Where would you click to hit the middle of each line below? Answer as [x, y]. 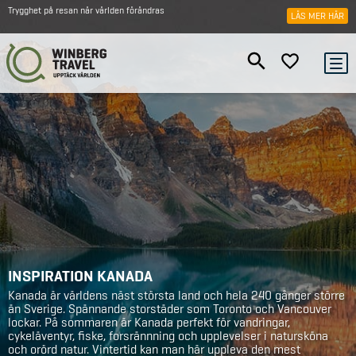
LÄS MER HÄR [317, 16]
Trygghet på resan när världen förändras [86, 10]
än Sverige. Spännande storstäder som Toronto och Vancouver [170, 309]
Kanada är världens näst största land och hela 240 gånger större [176, 295]
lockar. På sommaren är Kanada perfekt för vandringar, [149, 322]
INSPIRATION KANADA [80, 276]
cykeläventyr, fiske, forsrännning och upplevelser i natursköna [168, 336]
